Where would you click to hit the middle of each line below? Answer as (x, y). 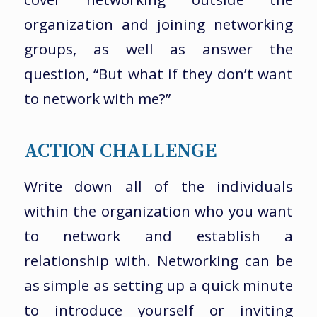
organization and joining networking (158, 24)
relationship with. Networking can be (158, 261)
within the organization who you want (158, 211)
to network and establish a (158, 236)
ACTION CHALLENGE (120, 151)
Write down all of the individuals (158, 186)
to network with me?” (97, 98)
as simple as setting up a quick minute (158, 286)
